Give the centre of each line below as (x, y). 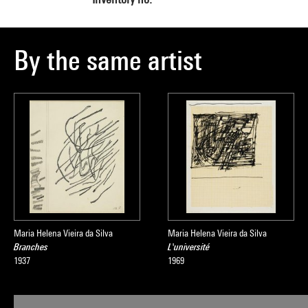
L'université (189, 247)
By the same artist (108, 60)
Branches (31, 247)
